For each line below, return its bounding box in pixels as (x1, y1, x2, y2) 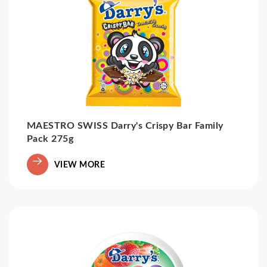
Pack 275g (27, 131, 74, 145)
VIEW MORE (54, 159, 105, 170)
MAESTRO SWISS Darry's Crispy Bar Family (27, 118, 223, 132)
